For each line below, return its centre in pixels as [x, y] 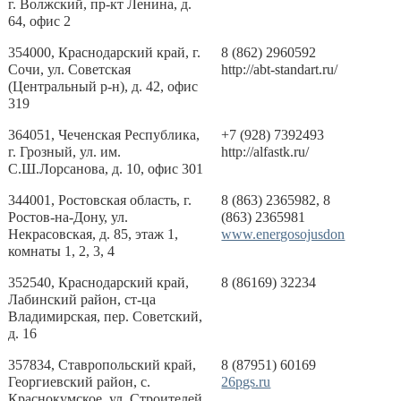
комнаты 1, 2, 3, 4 [62, 251]
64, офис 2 [40, 21]
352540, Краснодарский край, [99, 282]
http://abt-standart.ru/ [280, 69]
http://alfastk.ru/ [265, 152]
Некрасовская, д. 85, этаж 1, [94, 234]
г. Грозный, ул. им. [65, 152]
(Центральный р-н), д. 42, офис [103, 86]
